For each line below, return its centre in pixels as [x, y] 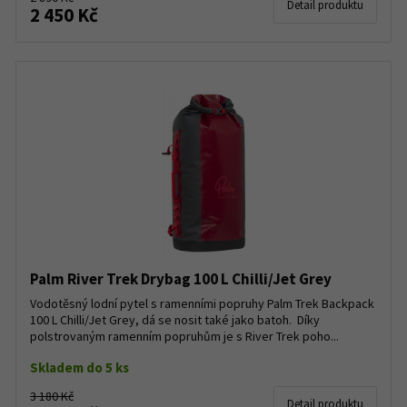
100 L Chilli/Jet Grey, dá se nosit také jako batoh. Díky [175, 320]
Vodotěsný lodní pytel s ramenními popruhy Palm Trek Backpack [202, 303]
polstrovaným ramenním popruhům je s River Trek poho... [184, 336]
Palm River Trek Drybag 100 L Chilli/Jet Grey [181, 279]
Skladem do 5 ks [79, 367]
